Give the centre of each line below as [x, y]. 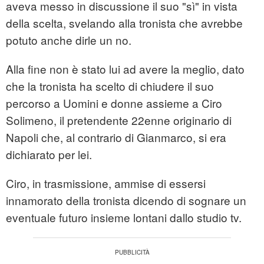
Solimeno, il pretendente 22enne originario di [119, 120]
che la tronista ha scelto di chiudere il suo [110, 86]
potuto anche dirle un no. [69, 40]
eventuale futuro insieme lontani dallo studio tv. [124, 217]
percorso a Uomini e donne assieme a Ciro [114, 103]
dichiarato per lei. [49, 154]
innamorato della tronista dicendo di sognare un [126, 200]
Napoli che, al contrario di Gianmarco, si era [116, 137]
